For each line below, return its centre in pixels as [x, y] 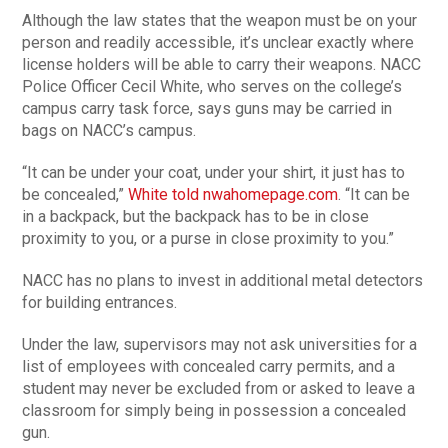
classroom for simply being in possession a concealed [214, 411]
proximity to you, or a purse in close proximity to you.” [208, 239]
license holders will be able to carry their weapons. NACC [222, 65]
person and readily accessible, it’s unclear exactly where [218, 43]
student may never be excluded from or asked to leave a [219, 389]
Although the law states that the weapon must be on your [220, 21]
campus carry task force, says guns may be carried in [207, 109]
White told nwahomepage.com [233, 195]
